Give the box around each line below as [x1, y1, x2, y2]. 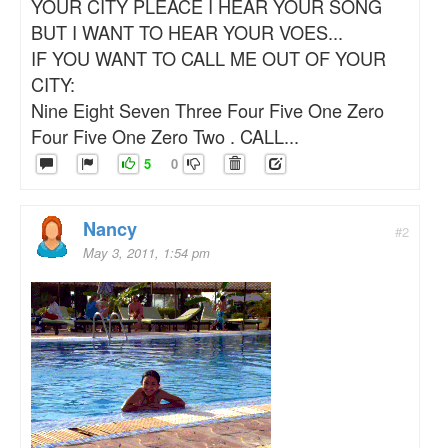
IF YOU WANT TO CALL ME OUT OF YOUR [31, 45, 386, 72]
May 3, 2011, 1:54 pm [83, 243, 210, 263]
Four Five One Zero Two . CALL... [31, 123, 299, 150]
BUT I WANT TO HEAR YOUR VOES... [31, 19, 343, 46]
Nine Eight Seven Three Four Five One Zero [31, 97, 384, 124]
